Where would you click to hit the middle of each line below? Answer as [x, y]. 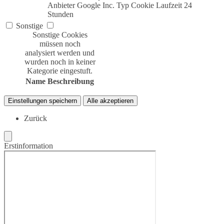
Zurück [35, 118]
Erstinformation [28, 146]
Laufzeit [169, 5]
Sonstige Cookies [60, 35]
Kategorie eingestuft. [60, 71]
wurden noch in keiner [60, 62]
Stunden [60, 14]
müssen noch [60, 44]
